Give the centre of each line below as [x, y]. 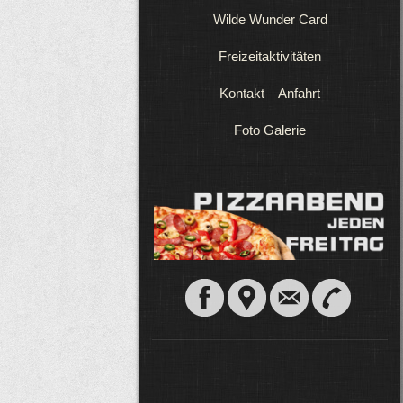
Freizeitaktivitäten [270, 56]
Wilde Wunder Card [270, 19]
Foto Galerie [270, 130]
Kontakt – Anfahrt [270, 93]
